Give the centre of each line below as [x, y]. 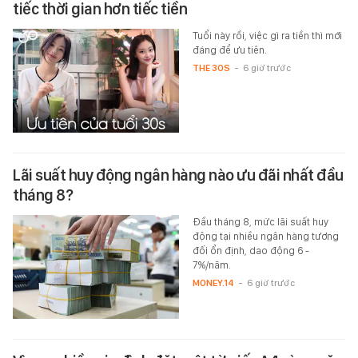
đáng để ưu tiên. [229, 50]
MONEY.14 [213, 282]
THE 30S [211, 68]
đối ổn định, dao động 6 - [251, 250]
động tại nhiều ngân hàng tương [265, 236]
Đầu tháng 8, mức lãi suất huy [260, 221]
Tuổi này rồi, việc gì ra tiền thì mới [267, 35]
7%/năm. [211, 265]
